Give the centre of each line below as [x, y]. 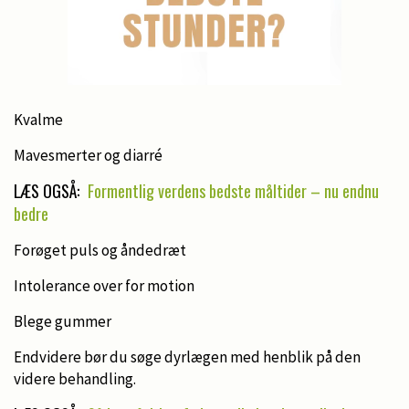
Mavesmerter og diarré [88, 155]
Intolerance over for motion [104, 285]
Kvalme [38, 119]
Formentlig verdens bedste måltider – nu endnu [233, 190]
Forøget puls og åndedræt [100, 250]
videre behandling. [75, 378]
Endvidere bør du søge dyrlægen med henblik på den [187, 357]
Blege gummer [63, 321]
